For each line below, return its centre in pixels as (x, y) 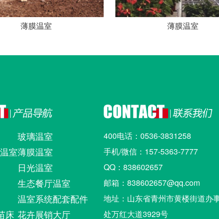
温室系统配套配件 (53, 198)
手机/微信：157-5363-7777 (151, 151)
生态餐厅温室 (44, 183)
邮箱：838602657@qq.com (155, 183)
